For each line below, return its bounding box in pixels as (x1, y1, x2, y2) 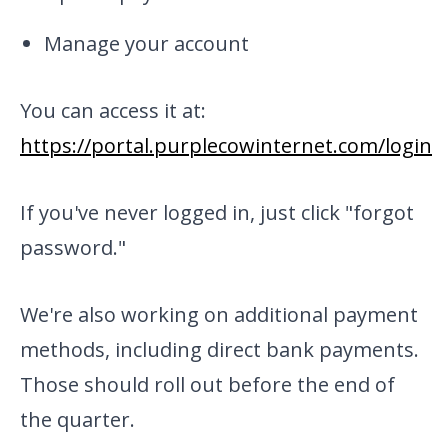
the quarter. (20, 406, 135, 434)
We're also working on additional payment (20, 301, 418, 329)
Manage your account (44, 30, 249, 58)
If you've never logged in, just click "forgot (20, 199, 414, 227)
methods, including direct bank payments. (20, 336, 419, 364)
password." (20, 234, 126, 262)
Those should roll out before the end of (20, 371, 395, 399)
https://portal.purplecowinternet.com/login (20, 132, 432, 160)
